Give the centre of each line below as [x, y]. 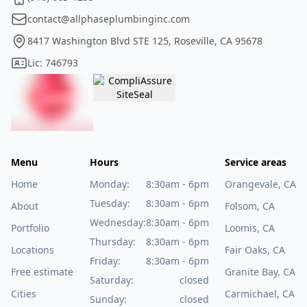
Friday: [105, 260]
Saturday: [111, 280]
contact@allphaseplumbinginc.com [109, 19]
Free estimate [42, 271]
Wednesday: [118, 222]
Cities [24, 293]
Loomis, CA [250, 228]
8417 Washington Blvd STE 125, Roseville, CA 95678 [145, 41]
